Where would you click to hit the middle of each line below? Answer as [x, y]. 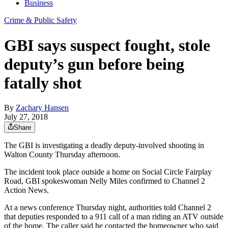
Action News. [26, 190]
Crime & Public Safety [40, 20]
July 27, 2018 [26, 117]
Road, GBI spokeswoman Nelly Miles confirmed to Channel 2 [105, 181]
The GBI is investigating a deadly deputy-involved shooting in [104, 146]
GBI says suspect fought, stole [107, 45]
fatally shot [43, 83]
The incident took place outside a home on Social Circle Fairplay [108, 172]
